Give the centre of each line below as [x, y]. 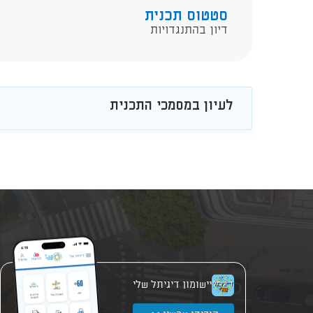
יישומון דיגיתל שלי [172, 285]
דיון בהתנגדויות [189, 30]
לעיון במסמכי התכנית [172, 106]
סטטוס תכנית [186, 16]
